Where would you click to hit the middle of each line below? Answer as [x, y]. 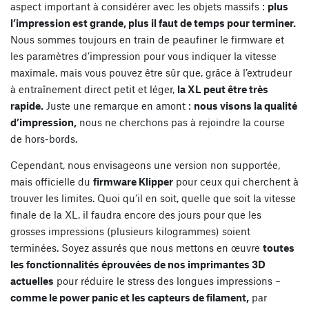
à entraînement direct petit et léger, [94, 89]
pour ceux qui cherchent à [236, 181]
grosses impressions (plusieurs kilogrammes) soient [130, 231]
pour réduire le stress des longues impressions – [167, 280]
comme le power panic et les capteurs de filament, [130, 297]
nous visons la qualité [246, 105]
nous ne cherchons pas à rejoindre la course [181, 122]
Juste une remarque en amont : [119, 105]
